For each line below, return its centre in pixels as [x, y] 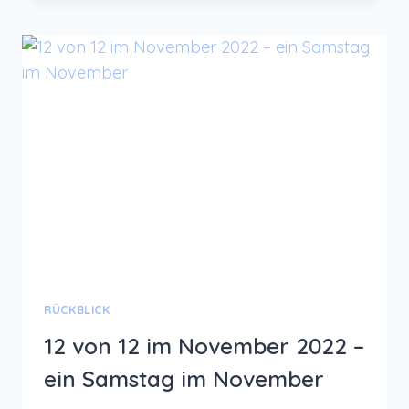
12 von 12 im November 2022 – [204, 346]
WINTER [166, 106]
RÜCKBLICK [77, 309]
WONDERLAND [189, 127]
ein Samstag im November [184, 379]
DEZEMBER [175, 43]
